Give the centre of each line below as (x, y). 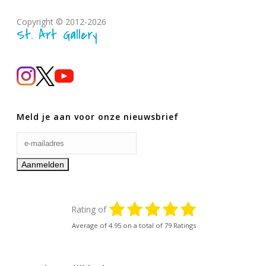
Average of (89, 225)
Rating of (88, 209)
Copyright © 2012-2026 (62, 21)
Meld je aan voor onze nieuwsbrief (98, 116)
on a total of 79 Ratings (159, 225)
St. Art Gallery (57, 35)
